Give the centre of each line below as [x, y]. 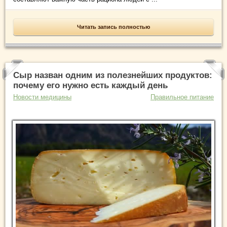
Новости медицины [42, 97]
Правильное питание [182, 97]
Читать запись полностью [113, 27]
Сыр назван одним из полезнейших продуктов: [113, 75]
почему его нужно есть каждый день [90, 86]
